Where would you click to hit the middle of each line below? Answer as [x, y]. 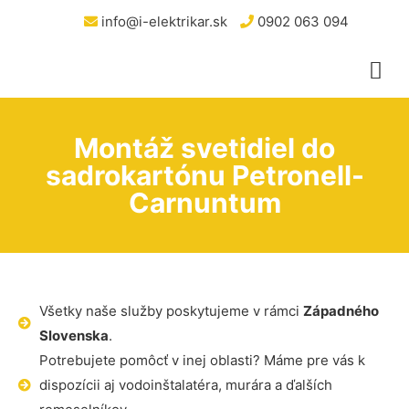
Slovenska [73, 336]
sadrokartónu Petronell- [204, 175]
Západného [341, 311]
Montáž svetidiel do [204, 148]
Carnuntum [204, 203]
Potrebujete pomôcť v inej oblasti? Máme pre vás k [202, 360]
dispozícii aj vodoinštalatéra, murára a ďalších [185, 385]
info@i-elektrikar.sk [162, 21]
